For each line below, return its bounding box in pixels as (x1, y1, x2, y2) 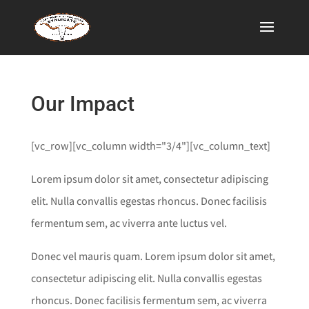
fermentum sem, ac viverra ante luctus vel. (30, 216, 227, 230)
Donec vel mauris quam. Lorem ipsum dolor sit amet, (30, 249, 275, 263)
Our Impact (30, 92, 134, 116)
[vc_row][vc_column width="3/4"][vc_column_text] (30, 139, 270, 153)
